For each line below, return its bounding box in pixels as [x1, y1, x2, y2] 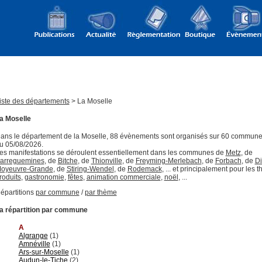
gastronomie [24, 173, 64, 181]
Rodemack [127, 164, 162, 173]
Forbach [215, 156, 242, 165]
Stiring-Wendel [66, 164, 114, 173]
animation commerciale [86, 173, 161, 181]
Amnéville [18, 239, 50, 248]
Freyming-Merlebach [135, 156, 202, 165]
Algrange [18, 231, 48, 240]
